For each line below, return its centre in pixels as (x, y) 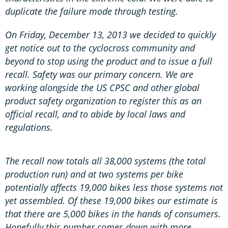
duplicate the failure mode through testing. (92, 11)
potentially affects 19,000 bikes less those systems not (114, 187)
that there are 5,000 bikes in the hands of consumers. (113, 213)
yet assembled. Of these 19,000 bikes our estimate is (111, 200)
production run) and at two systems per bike (94, 174)
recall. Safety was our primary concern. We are (99, 74)
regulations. (29, 127)
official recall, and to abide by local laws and (95, 114)
